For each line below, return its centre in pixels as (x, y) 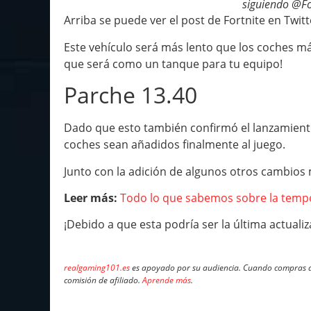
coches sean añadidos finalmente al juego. (175, 145)
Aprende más (167, 280)
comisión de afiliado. (103, 280)
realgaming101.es (97, 268)
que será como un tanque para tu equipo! (173, 64)
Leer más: (91, 198)
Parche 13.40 (131, 95)
